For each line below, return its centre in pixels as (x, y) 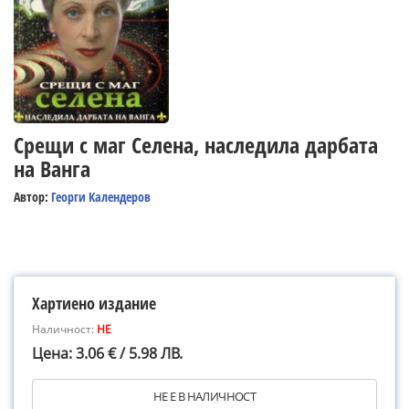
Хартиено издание (94, 303)
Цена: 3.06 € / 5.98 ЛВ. (107, 353)
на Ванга (52, 168)
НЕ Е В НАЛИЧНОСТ (204, 396)
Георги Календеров (101, 197)
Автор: (32, 197)
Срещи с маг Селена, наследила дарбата (196, 145)
